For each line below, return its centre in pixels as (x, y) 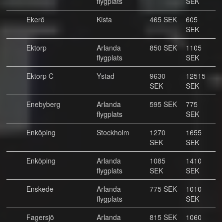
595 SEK (163, 104)
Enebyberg (43, 104)
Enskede (40, 189)
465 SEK (163, 19)
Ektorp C (40, 76)
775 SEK (163, 189)
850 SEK (163, 48)
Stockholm (113, 132)
